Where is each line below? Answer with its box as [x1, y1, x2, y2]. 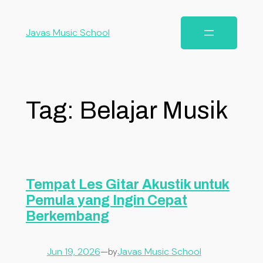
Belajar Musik [79, 96, 228, 124]
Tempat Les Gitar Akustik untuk [25, 177, 230, 192]
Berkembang [25, 208, 109, 224]
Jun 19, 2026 [46, 245, 100, 258]
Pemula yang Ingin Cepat [25, 193, 187, 208]
